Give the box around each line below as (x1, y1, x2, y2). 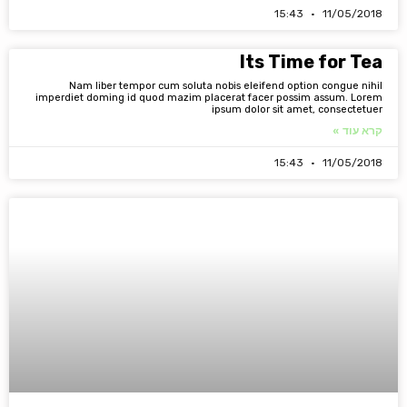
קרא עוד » (333, 124, 382, 137)
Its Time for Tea (240, 51, 382, 73)
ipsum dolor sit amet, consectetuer (212, 104, 382, 115)
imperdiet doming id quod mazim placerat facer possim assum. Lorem (35, 92, 382, 104)
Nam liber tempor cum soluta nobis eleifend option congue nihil (69, 80, 382, 92)
